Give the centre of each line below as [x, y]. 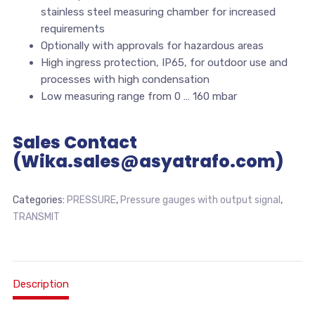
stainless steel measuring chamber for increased [158, 12]
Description [40, 284]
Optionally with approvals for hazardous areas [152, 45]
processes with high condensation [125, 79]
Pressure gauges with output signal [200, 200]
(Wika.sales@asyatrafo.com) [148, 161]
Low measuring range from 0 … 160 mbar [139, 96]
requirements [72, 28]
